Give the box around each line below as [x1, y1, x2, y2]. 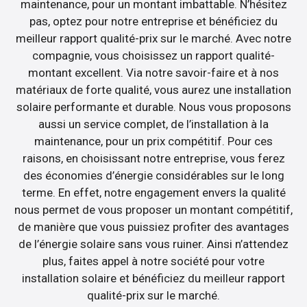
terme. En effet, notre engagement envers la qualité [21, 186, 286, 200]
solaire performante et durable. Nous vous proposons [16, 100, 291, 114]
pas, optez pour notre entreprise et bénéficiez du [29, 14, 278, 29]
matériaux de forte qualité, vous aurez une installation [16, 83, 291, 97]
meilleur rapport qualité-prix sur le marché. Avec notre [16, 32, 291, 46]
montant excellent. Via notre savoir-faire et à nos [28, 66, 279, 80]
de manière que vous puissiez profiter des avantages [18, 220, 289, 234]
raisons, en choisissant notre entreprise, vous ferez [22, 151, 285, 166]
